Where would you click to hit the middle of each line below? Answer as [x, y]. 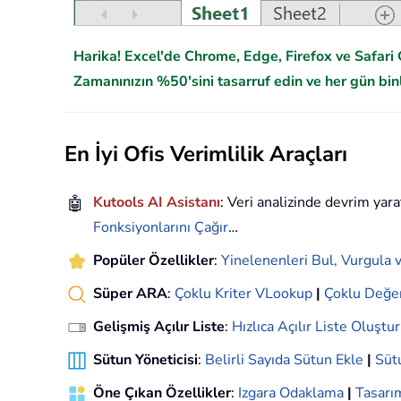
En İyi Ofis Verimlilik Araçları [206, 154]
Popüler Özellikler [154, 261]
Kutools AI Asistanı [157, 203]
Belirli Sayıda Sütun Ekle [284, 360]
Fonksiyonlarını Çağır [161, 228]
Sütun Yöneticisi [145, 360]
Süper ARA [130, 294]
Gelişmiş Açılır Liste [159, 327]
